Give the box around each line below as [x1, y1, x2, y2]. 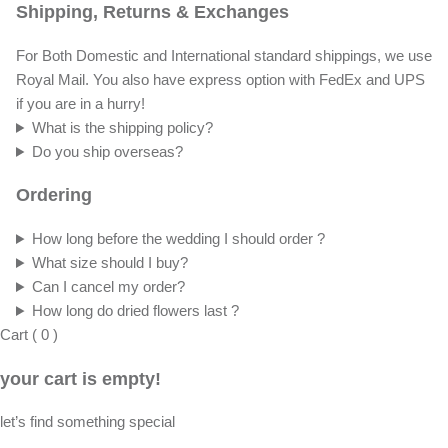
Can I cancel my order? [31, 278, 185, 296]
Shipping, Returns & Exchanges [16, 2, 289, 23]
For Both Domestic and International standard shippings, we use [16, 46, 432, 64]
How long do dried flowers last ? [31, 302, 239, 320]
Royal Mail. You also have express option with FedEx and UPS [16, 70, 425, 88]
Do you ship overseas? [31, 142, 183, 160]
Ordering [16, 185, 92, 206]
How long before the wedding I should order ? [31, 230, 325, 248]
